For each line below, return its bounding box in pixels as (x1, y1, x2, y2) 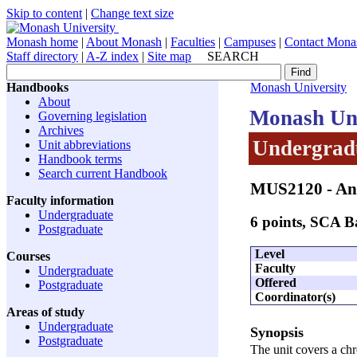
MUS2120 (250, 178, 323, 198)
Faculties (171, 35, 215, 49)
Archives (38, 124, 84, 137)
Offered (255, 276, 296, 290)
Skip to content (6, 6, 82, 20)
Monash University (250, 80, 347, 94)
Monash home (6, 35, 78, 49)
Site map (147, 49, 191, 63)
